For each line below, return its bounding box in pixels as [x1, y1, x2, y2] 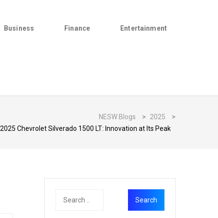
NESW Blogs [99, 113, 136, 121]
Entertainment [120, 24, 167, 32]
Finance [64, 24, 91, 32]
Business [4, 24, 35, 32]
